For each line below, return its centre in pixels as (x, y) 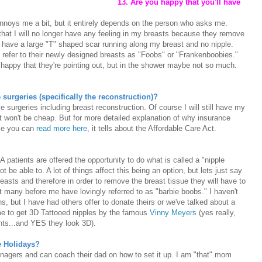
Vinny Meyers (174, 213)
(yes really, (217, 213)
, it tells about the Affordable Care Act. (152, 129)
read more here (62, 129)
